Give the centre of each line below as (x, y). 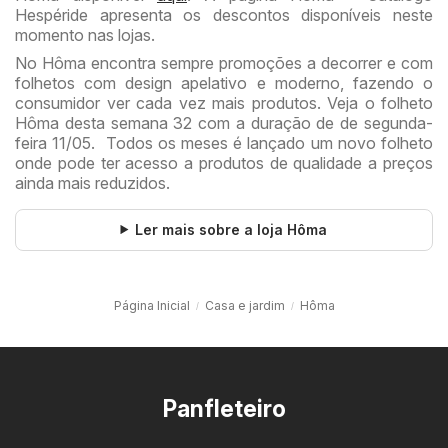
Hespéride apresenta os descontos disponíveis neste (224, 14)
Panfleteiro (224, 408)
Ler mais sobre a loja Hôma (231, 229)
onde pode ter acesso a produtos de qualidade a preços (224, 162)
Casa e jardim (244, 305)
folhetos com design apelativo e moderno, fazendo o (224, 82)
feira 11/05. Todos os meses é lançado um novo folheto (224, 142)
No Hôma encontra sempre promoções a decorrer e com (224, 62)
